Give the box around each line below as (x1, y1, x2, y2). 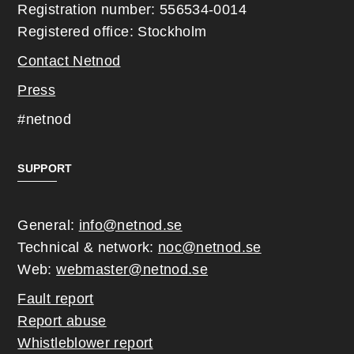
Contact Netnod (17, 53, 121, 70)
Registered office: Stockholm (17, 24, 207, 40)
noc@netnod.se (157, 239, 262, 256)
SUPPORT (17, 162, 73, 175)
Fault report (17, 291, 94, 307)
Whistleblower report (17, 335, 153, 352)
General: (17, 217, 79, 234)
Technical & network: (17, 239, 158, 256)
